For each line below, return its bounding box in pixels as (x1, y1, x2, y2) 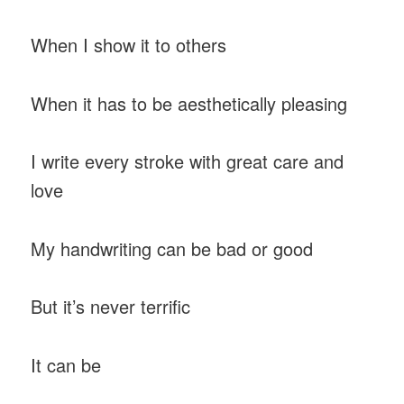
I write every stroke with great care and (31, 148, 344, 175)
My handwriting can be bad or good (31, 234, 314, 262)
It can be (31, 351, 102, 378)
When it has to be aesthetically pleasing (31, 89, 348, 116)
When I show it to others (31, 32, 227, 59)
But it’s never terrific (31, 293, 191, 320)
